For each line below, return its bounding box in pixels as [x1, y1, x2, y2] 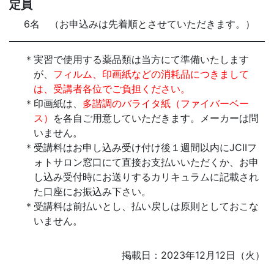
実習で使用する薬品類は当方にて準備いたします [34, 53, 249, 65]
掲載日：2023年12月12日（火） [122, 248, 265, 261]
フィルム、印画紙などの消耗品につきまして [53, 67, 249, 80]
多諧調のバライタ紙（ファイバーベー [83, 97, 249, 109]
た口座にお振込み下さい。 [34, 185, 151, 198]
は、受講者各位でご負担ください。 [34, 82, 190, 95]
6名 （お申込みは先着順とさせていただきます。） [24, 17, 255, 30]
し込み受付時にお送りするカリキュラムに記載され [34, 170, 259, 183]
